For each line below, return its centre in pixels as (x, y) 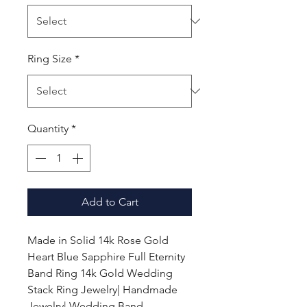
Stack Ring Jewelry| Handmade (102, 290)
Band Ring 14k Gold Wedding (100, 273)
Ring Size (50, 59)
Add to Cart (110, 202)
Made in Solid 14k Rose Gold (98, 240)
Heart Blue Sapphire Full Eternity (106, 257)
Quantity (48, 128)
